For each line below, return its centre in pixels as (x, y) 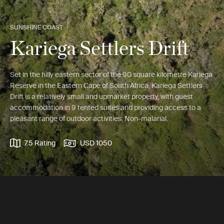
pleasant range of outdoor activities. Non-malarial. (89, 118)
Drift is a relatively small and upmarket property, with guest (101, 96)
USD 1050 (96, 143)
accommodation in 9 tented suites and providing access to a (105, 107)
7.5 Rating (40, 143)
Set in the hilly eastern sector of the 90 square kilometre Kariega (111, 74)
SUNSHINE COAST (36, 27)
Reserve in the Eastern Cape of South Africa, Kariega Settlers (106, 85)
